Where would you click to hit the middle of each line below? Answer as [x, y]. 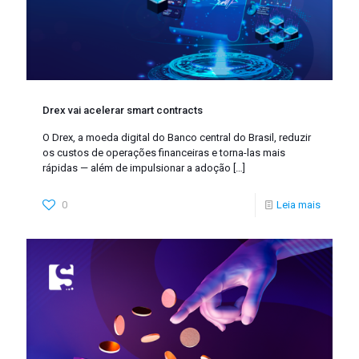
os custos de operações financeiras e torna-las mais [164, 152]
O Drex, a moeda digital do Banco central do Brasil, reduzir [177, 137]
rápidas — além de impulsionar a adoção [137, 167]
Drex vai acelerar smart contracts [123, 110]
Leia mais [298, 204]
